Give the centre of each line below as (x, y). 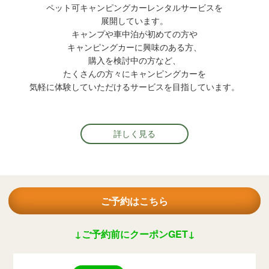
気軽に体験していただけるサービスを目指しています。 (134, 86)
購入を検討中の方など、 (134, 60)
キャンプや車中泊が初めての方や (134, 34)
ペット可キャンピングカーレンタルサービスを (134, 7)
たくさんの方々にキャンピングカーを (134, 73)
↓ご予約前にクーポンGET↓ (134, 234)
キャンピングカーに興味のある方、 (134, 47)
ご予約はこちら (134, 201)
